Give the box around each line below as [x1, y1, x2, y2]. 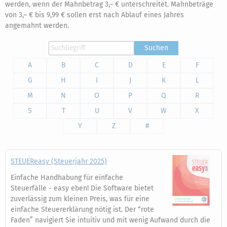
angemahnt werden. [5, 21, 69, 30]
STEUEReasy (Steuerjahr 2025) [11, 157, 107, 166]
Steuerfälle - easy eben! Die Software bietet [11, 184, 154, 193]
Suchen [144, 44, 168, 52]
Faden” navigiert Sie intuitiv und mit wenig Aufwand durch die [11, 216, 210, 224]
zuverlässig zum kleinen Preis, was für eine [11, 195, 149, 203]
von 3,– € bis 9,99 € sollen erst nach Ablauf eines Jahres [5, 11, 184, 19]
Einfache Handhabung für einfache [11, 173, 123, 182]
